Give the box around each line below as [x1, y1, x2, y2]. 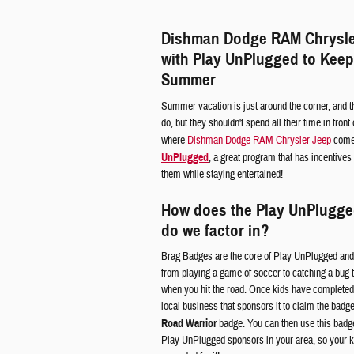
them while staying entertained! [161, 167, 283, 182]
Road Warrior [161, 317, 217, 330]
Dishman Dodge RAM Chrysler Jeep [187, 133, 331, 148]
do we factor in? [161, 220, 269, 241]
